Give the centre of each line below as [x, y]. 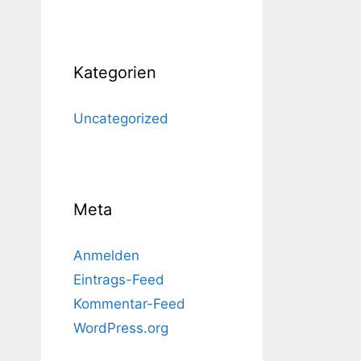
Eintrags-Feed [119, 280]
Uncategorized [121, 118]
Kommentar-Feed [129, 304]
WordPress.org [121, 328]
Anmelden [106, 255]
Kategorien [115, 73]
